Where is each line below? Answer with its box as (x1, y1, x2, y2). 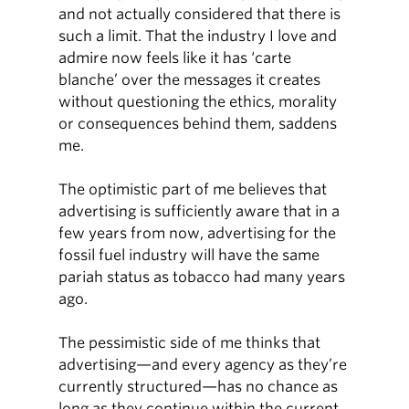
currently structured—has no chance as (58, 378, 339, 395)
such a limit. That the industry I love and (58, 27, 338, 45)
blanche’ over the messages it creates (58, 71, 321, 89)
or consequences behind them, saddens (58, 115, 338, 132)
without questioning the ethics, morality (58, 93, 338, 110)
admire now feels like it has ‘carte (58, 49, 292, 67)
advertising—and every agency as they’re (58, 356, 348, 373)
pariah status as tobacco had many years (58, 268, 346, 286)
